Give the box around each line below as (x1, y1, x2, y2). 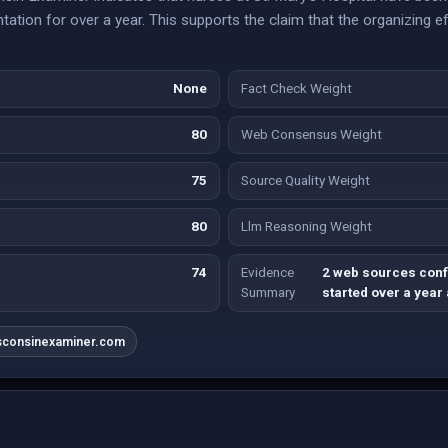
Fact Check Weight (241, 81, 352, 96)
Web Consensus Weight (241, 127, 382, 142)
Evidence (241, 265, 294, 280)
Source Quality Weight (241, 173, 370, 188)
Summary (241, 285, 295, 300)
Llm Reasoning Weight (241, 219, 372, 234)
